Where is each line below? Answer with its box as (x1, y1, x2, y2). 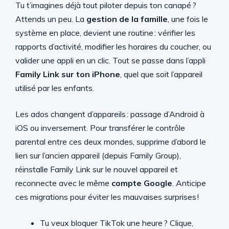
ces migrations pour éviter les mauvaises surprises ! (15, 192, 199, 202)
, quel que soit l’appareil (120, 69, 202, 79)
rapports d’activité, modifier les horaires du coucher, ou (15, 41, 211, 52)
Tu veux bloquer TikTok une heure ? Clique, (40, 218, 193, 228)
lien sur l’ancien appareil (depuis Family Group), (15, 150, 181, 161)
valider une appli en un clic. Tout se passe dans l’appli (15, 55, 205, 65)
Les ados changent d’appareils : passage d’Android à (15, 109, 204, 119)
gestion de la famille (86, 14, 168, 24)
